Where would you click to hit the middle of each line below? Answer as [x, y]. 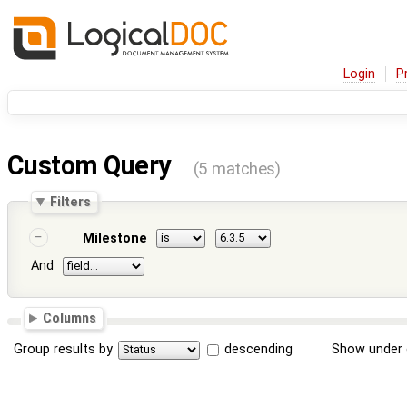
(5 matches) [237, 169]
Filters [71, 201]
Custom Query [92, 166]
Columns [70, 318]
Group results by [64, 349]
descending [259, 349]
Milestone [114, 239]
